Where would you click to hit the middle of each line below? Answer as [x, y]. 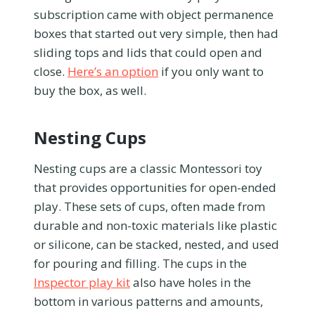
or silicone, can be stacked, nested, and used [156, 244]
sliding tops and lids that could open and [148, 52]
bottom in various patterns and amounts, [148, 301]
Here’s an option [113, 71]
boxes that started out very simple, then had [156, 33]
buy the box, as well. [90, 90]
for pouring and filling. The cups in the [140, 263]
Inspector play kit [82, 282]
